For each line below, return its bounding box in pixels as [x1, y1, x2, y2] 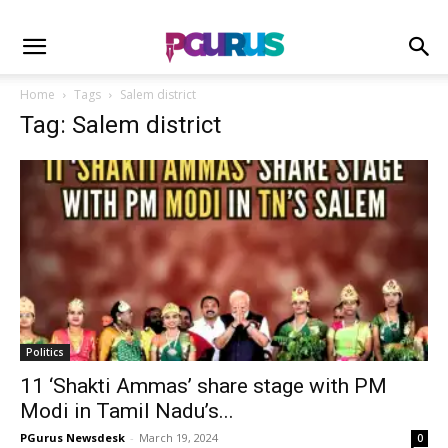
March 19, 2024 [139, 430, 218, 446]
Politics [26, 345, 64, 360]
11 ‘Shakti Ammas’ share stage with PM [20, 374, 387, 399]
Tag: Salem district [20, 111, 221, 139]
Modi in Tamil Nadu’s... [20, 399, 234, 424]
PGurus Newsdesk [20, 430, 125, 446]
